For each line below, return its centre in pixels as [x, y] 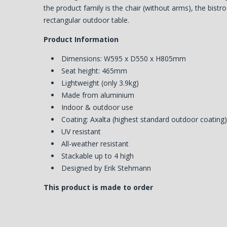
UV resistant [81, 131]
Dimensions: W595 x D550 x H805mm [124, 58]
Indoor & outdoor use [98, 107]
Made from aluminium [98, 95]
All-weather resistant [95, 143]
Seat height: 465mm [94, 70]
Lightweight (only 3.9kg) [100, 83]
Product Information [81, 39]
